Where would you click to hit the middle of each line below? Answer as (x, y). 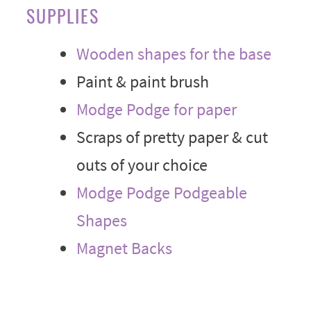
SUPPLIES (62, 15)
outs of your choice (142, 165)
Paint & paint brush (142, 81)
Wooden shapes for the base (174, 53)
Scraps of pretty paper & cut (172, 137)
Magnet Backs (124, 248)
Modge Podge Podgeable (161, 192)
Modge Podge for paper (156, 109)
